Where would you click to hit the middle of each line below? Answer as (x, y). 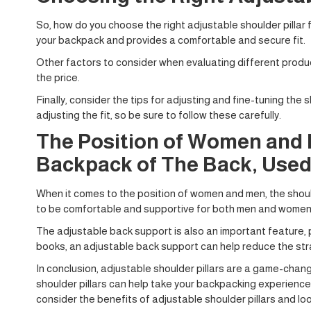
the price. (58, 77)
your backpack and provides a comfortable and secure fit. (171, 40)
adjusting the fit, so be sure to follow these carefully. (159, 115)
